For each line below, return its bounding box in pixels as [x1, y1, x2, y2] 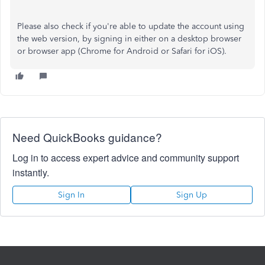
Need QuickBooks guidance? [12, 129, 162, 145]
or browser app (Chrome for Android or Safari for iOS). [17, 46, 229, 56]
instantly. [12, 166, 49, 179]
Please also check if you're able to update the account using [17, 21, 244, 31]
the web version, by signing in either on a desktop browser [17, 34, 241, 44]
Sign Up [176, 190, 207, 200]
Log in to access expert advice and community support [12, 151, 239, 164]
